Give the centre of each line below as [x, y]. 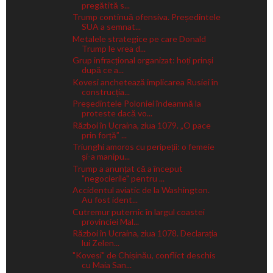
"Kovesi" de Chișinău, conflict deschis [144, 255]
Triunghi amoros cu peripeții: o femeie [143, 147]
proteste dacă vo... [117, 113]
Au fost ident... [109, 200]
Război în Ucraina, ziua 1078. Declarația [145, 233]
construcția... [105, 91]
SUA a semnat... [111, 27]
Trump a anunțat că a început [127, 168]
